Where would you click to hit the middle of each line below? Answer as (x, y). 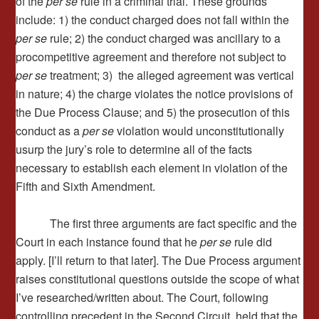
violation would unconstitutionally (199, 131)
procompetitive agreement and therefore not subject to (151, 57)
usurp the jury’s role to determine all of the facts (134, 149)
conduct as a (49, 131)
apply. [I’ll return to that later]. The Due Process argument (158, 260)
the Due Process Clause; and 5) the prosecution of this (153, 112)
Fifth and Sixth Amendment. (86, 186)
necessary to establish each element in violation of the (152, 168)
